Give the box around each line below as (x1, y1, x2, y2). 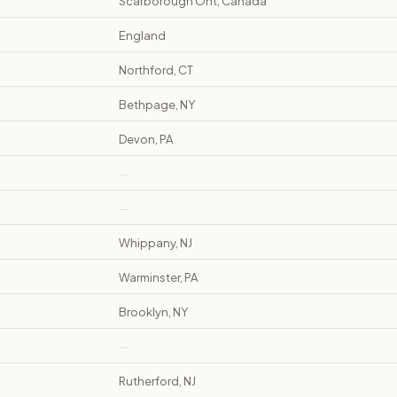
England (119, 28, 166, 43)
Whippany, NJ (119, 236, 192, 251)
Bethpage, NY (119, 97, 195, 113)
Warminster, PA (119, 270, 198, 285)
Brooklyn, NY (119, 305, 188, 320)
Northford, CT (119, 63, 193, 78)
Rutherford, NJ (119, 374, 196, 389)
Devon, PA (119, 132, 173, 147)
